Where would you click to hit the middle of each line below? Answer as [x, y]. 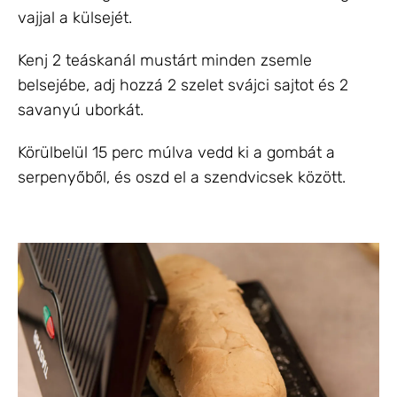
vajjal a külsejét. [75, 17]
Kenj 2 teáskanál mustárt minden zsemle [165, 60]
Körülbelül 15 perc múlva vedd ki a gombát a [176, 152]
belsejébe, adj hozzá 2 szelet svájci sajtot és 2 [183, 85]
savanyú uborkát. [81, 109]
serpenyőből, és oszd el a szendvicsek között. [182, 177]
